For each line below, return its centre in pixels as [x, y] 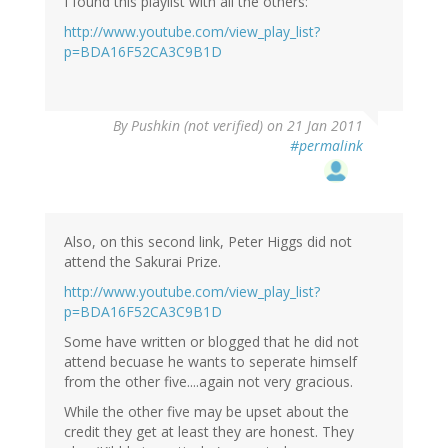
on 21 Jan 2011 [313, 126]
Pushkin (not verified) [197, 126]
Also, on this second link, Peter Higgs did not [208, 242]
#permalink [326, 146]
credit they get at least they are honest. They [209, 432]
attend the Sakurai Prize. [142, 262]
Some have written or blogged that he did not [211, 342]
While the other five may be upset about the [206, 412]
